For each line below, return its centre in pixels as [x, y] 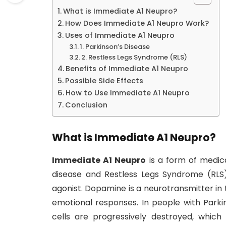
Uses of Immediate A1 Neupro [120, 35]
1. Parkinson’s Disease [115, 46]
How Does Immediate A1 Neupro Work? [137, 23]
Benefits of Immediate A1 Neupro [127, 68]
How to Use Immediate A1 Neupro [127, 93]
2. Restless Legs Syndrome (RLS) [134, 57]
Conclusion [86, 105]
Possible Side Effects [104, 80]
